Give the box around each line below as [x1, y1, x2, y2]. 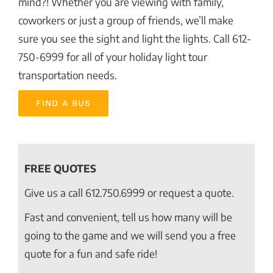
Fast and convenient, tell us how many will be [24, 210, 232, 224]
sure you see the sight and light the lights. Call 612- [18, 31, 251, 45]
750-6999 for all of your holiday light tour [18, 49, 207, 63]
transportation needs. [18, 68, 117, 82]
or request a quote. [145, 185, 234, 199]
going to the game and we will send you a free [24, 228, 236, 242]
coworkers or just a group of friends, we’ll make [18, 13, 233, 27]
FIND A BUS [36, 97, 91, 108]
